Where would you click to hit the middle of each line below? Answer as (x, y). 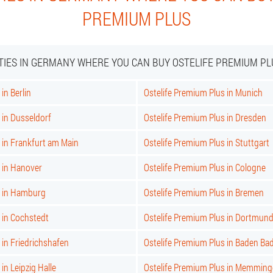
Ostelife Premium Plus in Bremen (204, 192)
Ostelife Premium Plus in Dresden (205, 117)
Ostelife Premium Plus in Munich (203, 92)
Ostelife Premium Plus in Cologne (205, 167)
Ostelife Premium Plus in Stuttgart (207, 142)
